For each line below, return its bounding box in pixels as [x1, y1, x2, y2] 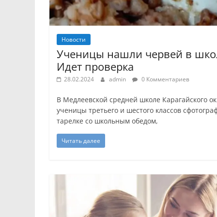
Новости [62, 35, 86, 44]
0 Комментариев [140, 75, 189, 84]
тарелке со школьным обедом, [57, 116, 158, 126]
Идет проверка [57, 59, 134, 74]
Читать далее [62, 137, 100, 145]
